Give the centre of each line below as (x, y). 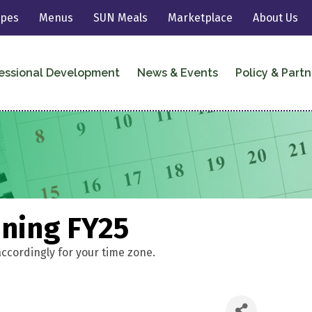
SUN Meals (121, 18)
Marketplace (201, 18)
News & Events (177, 72)
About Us (276, 18)
